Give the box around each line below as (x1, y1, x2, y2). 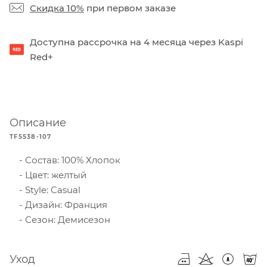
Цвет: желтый (23, 169, 86, 181)
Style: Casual (23, 184, 80, 195)
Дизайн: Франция (23, 198, 107, 210)
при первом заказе (84, 2, 176, 14)
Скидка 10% (30, 2, 84, 14)
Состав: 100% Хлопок (23, 154, 120, 166)
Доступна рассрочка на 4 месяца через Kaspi (30, 36, 243, 48)
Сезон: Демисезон (23, 213, 110, 225)
